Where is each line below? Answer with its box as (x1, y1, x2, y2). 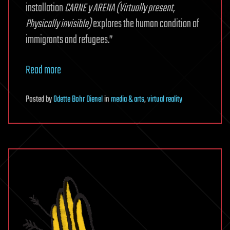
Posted (26, 92, 46, 106)
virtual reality (147, 92, 182, 106)
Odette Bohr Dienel (53, 92, 103, 106)
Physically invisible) (26, 15, 91, 33)
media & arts (111, 92, 144, 106)
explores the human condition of (91, 15, 199, 33)
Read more (26, 61, 61, 79)
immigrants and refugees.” (26, 31, 113, 49)
